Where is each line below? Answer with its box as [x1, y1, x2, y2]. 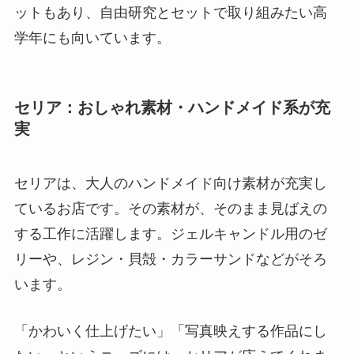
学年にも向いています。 [13, 29, 171, 46]
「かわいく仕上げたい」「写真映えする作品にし [13, 322, 327, 339]
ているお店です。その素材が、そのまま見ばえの [13, 201, 327, 217]
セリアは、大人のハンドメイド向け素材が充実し [13, 175, 327, 192]
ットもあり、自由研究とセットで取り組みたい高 [13, 4, 327, 21]
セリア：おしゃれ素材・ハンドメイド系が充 [13, 98, 330, 116]
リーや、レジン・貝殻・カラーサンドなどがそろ [13, 251, 327, 268]
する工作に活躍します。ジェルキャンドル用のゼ [13, 226, 327, 243]
